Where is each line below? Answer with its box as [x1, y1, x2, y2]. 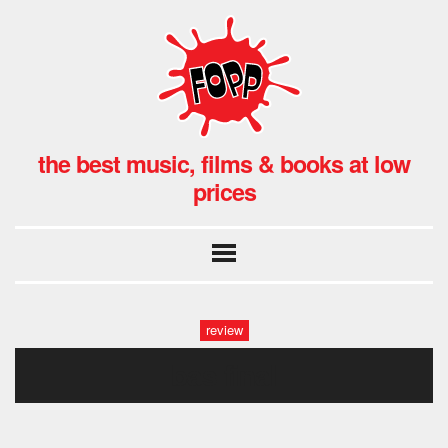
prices [192, 174, 256, 208]
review [205, 320, 243, 340]
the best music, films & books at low [38, 146, 410, 180]
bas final [171, 353, 277, 395]
